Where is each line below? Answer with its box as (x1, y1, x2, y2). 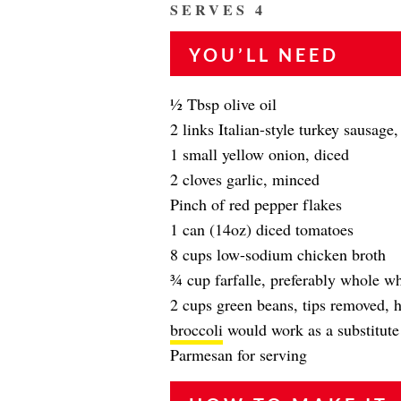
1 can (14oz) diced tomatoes (169, 218, 354, 240)
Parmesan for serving (169, 344, 307, 365)
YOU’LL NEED (188, 44, 339, 65)
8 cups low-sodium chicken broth (169, 243, 386, 265)
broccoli (169, 319, 223, 340)
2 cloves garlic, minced (169, 168, 320, 190)
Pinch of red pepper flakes (169, 193, 342, 215)
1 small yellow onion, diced (169, 143, 349, 165)
